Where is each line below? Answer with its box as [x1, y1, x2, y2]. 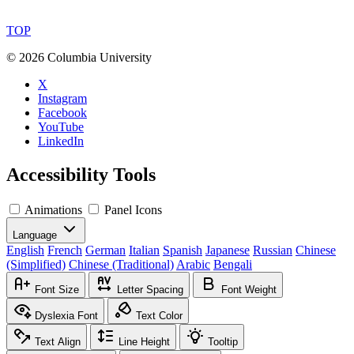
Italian [129, 243, 160, 258]
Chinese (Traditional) [69, 258, 174, 272]
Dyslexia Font [35, 310, 98, 322]
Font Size [35, 284, 79, 296]
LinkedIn [38, 134, 84, 149]
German [85, 243, 126, 258]
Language [13, 229, 57, 242]
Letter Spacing [117, 284, 183, 296]
